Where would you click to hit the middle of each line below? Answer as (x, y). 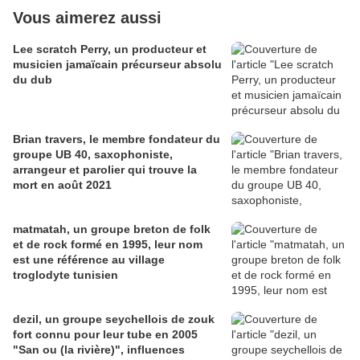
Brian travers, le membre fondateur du (117, 139)
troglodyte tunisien (65, 275)
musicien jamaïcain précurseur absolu (117, 65)
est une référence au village (89, 260)
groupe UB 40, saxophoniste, (93, 155)
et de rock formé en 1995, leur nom (108, 245)
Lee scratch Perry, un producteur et (110, 49)
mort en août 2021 (62, 185)
